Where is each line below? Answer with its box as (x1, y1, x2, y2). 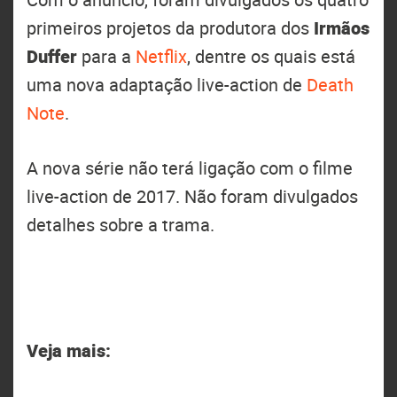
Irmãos (314, 16, 370, 40)
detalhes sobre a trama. (27, 213, 214, 237)
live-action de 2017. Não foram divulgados (27, 184, 358, 208)
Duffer (27, 44, 77, 68)
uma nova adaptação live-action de (27, 73, 307, 97)
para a (77, 44, 136, 68)
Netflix (136, 44, 187, 68)
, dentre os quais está (187, 44, 355, 68)
